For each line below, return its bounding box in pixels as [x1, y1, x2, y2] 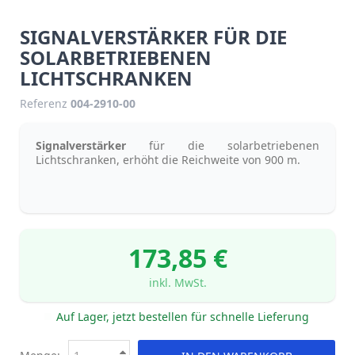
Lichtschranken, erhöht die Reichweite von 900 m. [36, 151, 300, 167]
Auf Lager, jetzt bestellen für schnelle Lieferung [55, 308, 309, 324]
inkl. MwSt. [148, 274, 207, 290]
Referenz [20, 95, 67, 111]
